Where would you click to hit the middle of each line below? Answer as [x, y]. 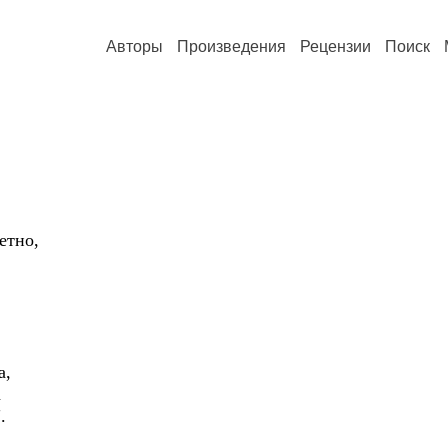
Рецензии [335, 46]
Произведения [231, 46]
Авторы [134, 46]
